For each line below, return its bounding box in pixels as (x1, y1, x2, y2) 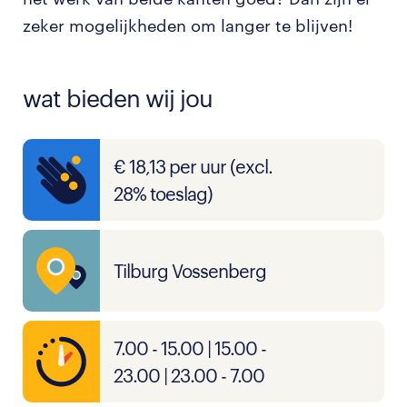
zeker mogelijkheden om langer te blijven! (23, 15, 352, 35)
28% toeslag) (114, 183, 213, 204)
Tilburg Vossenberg (114, 260, 266, 282)
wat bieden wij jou (23, 84, 213, 112)
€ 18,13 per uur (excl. (114, 155, 273, 177)
